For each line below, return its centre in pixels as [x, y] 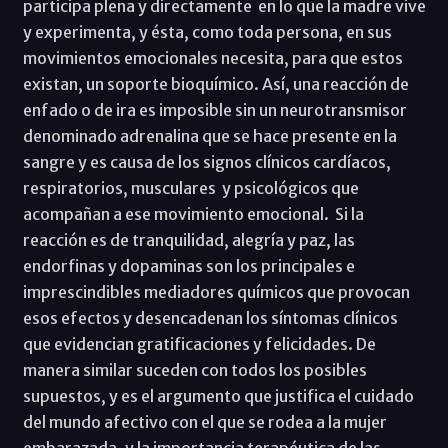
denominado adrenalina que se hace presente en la [209, 136]
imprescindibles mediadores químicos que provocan [216, 292]
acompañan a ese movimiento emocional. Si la [193, 214]
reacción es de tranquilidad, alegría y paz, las [188, 240]
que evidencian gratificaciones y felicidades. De [199, 344]
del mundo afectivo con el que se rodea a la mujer [204, 422]
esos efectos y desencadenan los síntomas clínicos [210, 318]
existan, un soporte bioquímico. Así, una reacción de [215, 84]
